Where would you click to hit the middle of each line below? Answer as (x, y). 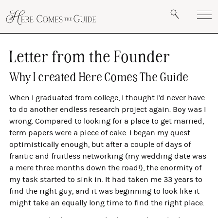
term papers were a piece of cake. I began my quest (100, 133)
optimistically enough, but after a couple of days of (100, 145)
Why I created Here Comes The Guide (99, 76)
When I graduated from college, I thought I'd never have (107, 98)
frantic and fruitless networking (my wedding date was (108, 156)
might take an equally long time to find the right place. (107, 203)
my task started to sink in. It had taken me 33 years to (106, 180)
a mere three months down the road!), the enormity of (106, 168)
